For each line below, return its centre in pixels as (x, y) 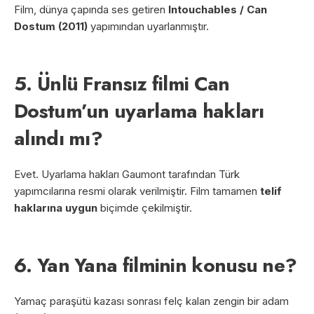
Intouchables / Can (218, 9)
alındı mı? (59, 138)
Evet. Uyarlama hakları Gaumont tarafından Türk (127, 174)
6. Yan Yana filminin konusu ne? (156, 265)
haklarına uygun (56, 207)
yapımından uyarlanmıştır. (148, 26)
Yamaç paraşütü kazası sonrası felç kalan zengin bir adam (151, 301)
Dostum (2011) (51, 26)
